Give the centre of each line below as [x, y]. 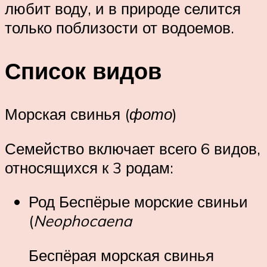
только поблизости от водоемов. [119, 28]
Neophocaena [83, 221]
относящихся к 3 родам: [89, 167]
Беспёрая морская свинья [121, 255]
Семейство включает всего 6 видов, [133, 148]
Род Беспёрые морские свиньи [138, 202]
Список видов [83, 71]
